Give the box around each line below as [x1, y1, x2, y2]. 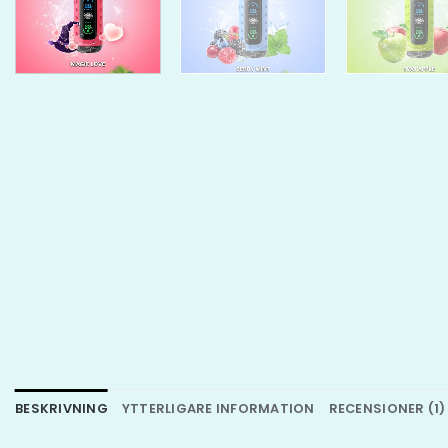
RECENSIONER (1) [328, 399, 446, 417]
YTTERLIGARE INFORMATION [121, 399, 315, 417]
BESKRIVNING [15, 399, 108, 417]
